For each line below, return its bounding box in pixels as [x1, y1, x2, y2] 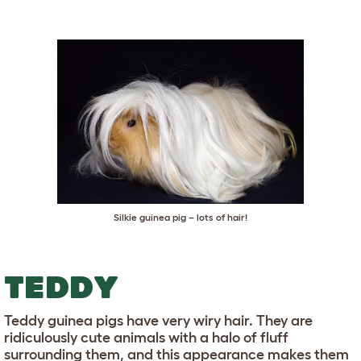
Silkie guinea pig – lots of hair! [114, 212, 247, 223]
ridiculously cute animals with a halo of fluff [4, 330, 288, 346]
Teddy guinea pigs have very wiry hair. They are [4, 313, 313, 330]
